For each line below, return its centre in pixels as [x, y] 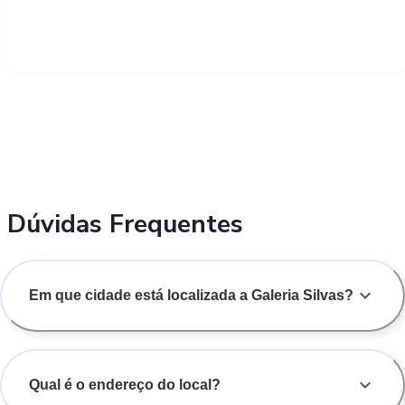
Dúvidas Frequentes [125, 224]
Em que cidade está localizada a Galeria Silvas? [191, 295]
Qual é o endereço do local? [125, 385]
